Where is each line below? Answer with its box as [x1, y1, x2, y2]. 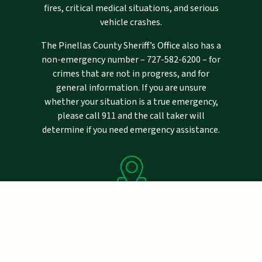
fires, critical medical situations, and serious [43, 1, 219, 15]
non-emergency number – [42, 53, 147, 66]
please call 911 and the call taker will [57, 109, 205, 122]
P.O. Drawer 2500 [98, 240, 164, 253]
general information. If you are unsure [56, 81, 206, 94]
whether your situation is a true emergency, [44, 95, 218, 108]
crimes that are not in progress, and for [53, 67, 209, 80]
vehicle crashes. [100, 15, 162, 29]
